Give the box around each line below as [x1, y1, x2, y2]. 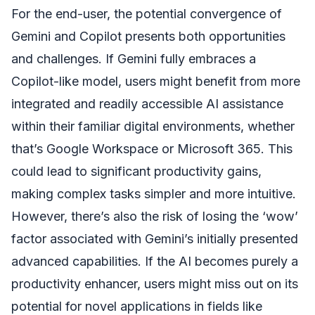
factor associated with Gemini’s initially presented [11, 231, 298, 247]
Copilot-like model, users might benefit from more [11, 74, 300, 89]
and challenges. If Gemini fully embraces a [11, 51, 256, 67]
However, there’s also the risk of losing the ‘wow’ [11, 209, 298, 224]
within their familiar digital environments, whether [11, 119, 295, 134]
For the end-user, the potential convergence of [11, 6, 282, 22]
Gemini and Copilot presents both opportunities [11, 29, 285, 44]
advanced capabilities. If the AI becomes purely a [11, 254, 298, 269]
